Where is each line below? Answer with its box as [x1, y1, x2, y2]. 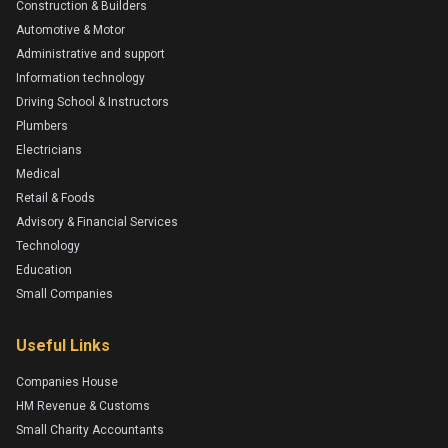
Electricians [16, 142, 82, 157]
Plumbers [16, 118, 68, 133]
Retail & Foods [16, 190, 95, 205]
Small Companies [16, 286, 113, 301]
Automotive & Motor [16, 22, 125, 37]
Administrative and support [16, 46, 165, 61]
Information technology [16, 70, 145, 85]
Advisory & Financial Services [16, 214, 178, 229]
